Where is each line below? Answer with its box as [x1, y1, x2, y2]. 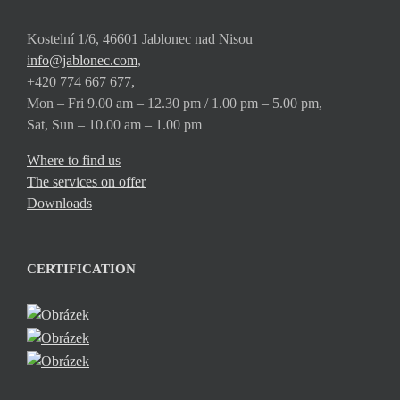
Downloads [27, 196, 92, 211]
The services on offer [27, 174, 146, 189]
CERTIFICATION [27, 262, 136, 276]
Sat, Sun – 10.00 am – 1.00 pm [27, 117, 202, 132]
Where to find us [27, 153, 121, 168]
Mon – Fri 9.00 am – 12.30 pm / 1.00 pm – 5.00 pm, [27, 96, 322, 111]
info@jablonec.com [27, 53, 137, 68]
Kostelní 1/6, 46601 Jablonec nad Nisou [27, 31, 253, 46]
